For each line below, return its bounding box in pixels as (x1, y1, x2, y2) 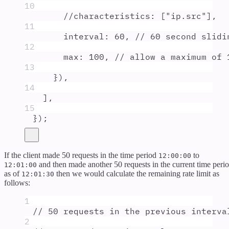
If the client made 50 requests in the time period (4, 150, 158, 159)
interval (63, 31, 104, 41)
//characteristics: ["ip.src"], (63, 10, 217, 21)
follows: (4, 178, 30, 187)
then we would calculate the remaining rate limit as (54, 169, 219, 178)
